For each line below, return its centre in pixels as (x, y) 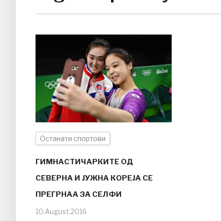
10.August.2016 (61, 212)
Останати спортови (73, 139)
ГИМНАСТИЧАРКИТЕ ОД (84, 162)
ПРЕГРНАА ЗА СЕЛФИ (79, 195)
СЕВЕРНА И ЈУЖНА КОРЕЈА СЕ (94, 178)
